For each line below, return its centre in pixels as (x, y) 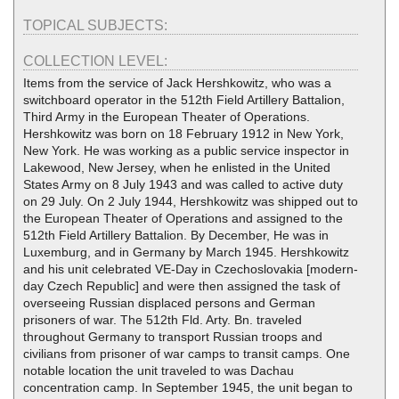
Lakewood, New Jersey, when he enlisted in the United (177, 168)
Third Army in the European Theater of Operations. (167, 117)
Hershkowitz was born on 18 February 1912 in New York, (183, 134)
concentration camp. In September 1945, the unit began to (188, 388)
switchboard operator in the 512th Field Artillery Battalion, (184, 100)
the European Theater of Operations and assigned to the (183, 219)
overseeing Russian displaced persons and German (169, 303)
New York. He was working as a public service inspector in (186, 151)
